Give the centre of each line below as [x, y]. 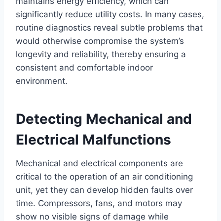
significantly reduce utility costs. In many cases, [110, 15]
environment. [42, 81]
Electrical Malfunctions [93, 140]
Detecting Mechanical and [104, 119]
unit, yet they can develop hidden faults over [104, 190]
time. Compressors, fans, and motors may [99, 203]
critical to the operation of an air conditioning [104, 177]
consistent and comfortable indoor [84, 68]
